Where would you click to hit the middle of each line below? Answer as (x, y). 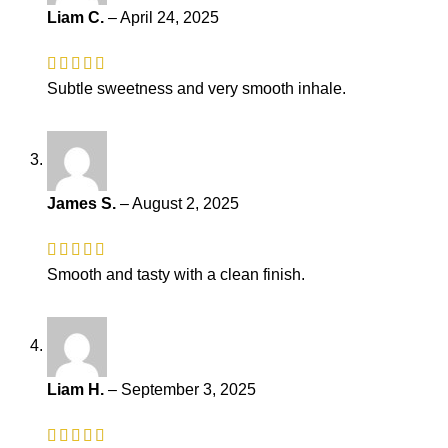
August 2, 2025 (185, 203)
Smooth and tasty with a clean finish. (176, 275)
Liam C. (77, 17)
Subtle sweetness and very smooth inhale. (196, 88)
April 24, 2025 (169, 17)
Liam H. (77, 390)
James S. (83, 203)
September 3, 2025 (188, 390)
